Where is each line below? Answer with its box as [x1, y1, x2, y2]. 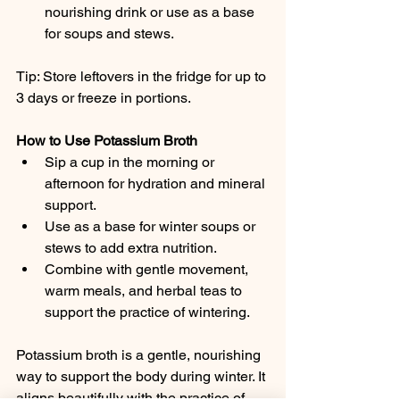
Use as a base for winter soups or [45, 218, 259, 236]
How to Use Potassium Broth [16, 132, 197, 150]
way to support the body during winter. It [16, 368, 269, 386]
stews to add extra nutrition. [45, 239, 217, 257]
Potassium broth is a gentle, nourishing [16, 346, 264, 364]
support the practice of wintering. [45, 304, 250, 321]
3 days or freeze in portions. [16, 89, 191, 107]
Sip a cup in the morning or [45, 154, 218, 171]
